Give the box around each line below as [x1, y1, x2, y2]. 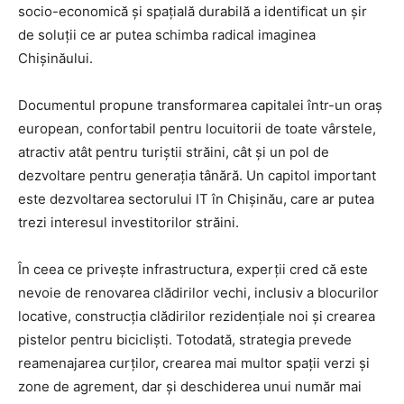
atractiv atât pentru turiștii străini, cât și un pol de [18, 142, 329, 161]
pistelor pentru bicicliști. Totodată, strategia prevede [18, 330, 352, 348]
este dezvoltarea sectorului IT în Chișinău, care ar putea [18, 189, 374, 207]
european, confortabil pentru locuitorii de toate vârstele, [18, 119, 376, 137]
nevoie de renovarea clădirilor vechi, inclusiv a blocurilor [18, 283, 379, 301]
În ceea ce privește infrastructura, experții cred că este [18, 260, 368, 278]
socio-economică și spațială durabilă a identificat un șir [18, 2, 367, 20]
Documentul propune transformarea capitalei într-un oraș [18, 96, 382, 114]
